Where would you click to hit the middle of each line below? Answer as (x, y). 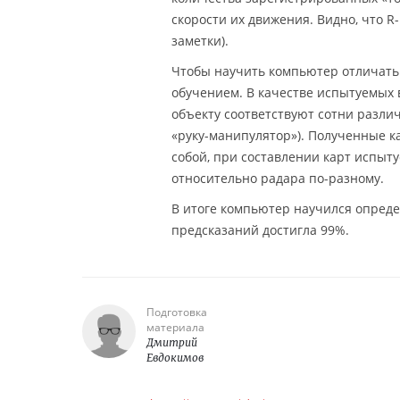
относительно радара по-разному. (278, 178)
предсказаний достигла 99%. (260, 229)
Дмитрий (172, 342)
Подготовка (177, 312)
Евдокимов (175, 357)
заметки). (200, 40)
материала (175, 327)
